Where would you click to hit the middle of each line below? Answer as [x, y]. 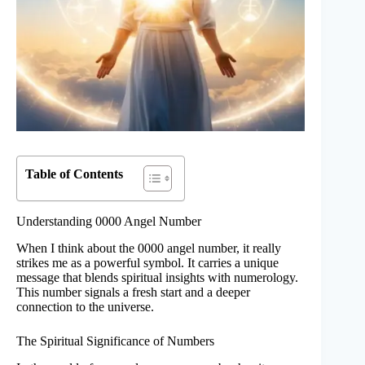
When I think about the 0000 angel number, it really [149, 248]
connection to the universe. [85, 307]
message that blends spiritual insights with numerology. [157, 278]
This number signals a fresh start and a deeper [133, 292]
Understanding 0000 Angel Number [109, 222]
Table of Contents [74, 174]
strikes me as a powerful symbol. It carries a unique [147, 263]
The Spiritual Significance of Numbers [115, 341]
